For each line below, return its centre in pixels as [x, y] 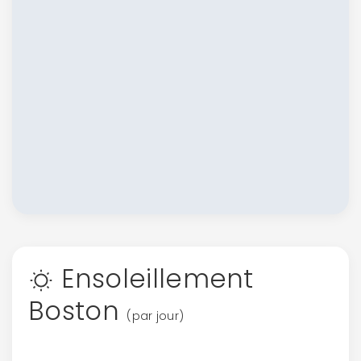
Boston [78, 311]
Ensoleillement [154, 278]
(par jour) [156, 316]
